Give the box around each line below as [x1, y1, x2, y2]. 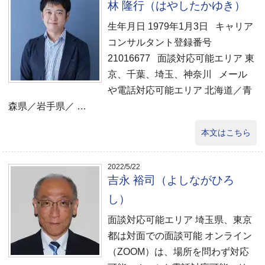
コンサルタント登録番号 [108, 37, 212, 47]
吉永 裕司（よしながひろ [108, 174, 235, 186]
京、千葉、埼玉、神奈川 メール [108, 69, 248, 79]
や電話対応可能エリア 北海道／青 [108, 85, 253, 95]
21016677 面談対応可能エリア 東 [108, 53, 255, 63]
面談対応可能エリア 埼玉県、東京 [108, 215, 253, 225]
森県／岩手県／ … [8, 101, 87, 111]
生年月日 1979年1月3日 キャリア [108, 21, 254, 31]
